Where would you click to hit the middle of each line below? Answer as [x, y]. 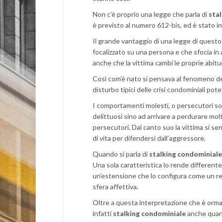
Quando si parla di [121, 154]
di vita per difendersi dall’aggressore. [149, 138]
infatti [103, 214]
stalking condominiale [149, 214]
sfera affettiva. [115, 187]
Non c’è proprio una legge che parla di [151, 14]
